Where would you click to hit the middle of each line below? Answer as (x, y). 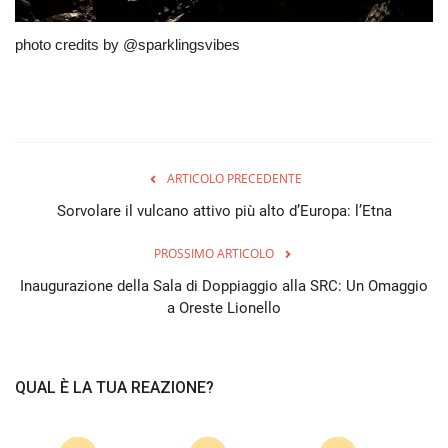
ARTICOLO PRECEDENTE (234, 178)
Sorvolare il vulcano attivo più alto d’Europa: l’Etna (224, 210)
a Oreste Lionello (224, 307)
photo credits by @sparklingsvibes (127, 44)
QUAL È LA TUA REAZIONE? (114, 387)
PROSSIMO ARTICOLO (214, 253)
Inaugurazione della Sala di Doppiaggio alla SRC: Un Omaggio (224, 285)
